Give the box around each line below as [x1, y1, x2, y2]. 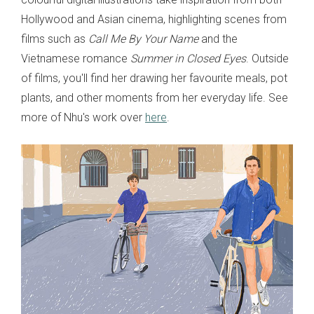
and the [198, 32, 238, 46]
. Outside [246, 52, 289, 66]
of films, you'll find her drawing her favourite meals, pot [21, 71, 287, 86]
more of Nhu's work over [21, 111, 145, 125]
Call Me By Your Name [88, 32, 198, 46]
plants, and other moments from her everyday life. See [21, 91, 288, 105]
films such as [21, 32, 88, 46]
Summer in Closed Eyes [130, 52, 246, 66]
